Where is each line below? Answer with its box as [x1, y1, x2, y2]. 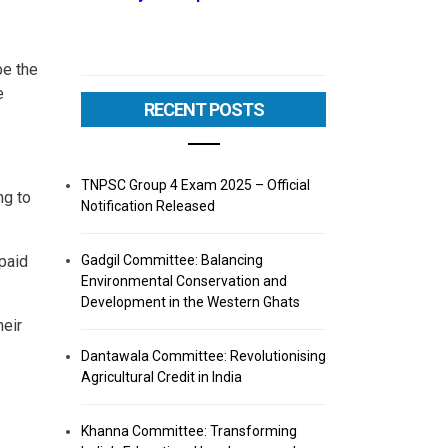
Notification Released [81, 198, 215, 214]
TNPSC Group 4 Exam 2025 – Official [81, 177, 310, 193]
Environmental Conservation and [81, 273, 287, 289]
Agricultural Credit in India [81, 369, 242, 385]
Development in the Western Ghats [81, 294, 300, 310]
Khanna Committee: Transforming [81, 423, 297, 439]
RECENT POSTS [143, 99, 264, 120]
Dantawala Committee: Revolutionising [81, 348, 326, 364]
